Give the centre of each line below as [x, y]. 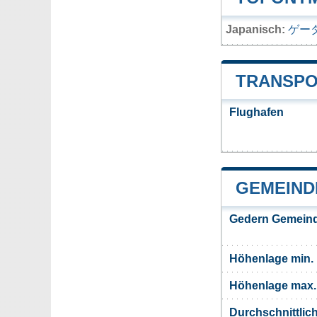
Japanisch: [255, 30]
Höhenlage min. [271, 259]
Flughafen [257, 113]
